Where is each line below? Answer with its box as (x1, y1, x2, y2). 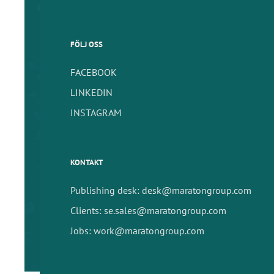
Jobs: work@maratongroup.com (70, 224, 204, 237)
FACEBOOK (70, 65, 117, 78)
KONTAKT (70, 157, 103, 168)
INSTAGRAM (70, 106, 122, 119)
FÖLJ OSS (70, 39, 103, 50)
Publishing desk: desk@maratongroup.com (70, 183, 251, 196)
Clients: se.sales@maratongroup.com (70, 204, 226, 217)
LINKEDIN (70, 86, 113, 98)
